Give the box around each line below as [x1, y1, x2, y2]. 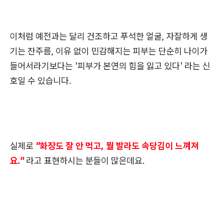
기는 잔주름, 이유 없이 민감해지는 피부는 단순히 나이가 [10, 45, 208, 57]
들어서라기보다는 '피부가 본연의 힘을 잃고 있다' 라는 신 [10, 60, 210, 72]
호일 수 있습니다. [10, 74, 72, 86]
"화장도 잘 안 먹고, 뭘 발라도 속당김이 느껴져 [36, 140, 199, 151]
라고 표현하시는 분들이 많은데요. [26, 154, 145, 166]
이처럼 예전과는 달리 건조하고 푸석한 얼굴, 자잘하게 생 [10, 30, 208, 42]
